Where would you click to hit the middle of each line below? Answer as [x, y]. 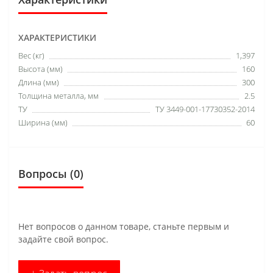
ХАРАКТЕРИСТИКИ [57, 37]
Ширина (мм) [43, 122]
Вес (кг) [31, 55]
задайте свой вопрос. [63, 239]
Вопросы [43, 173]
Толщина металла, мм [58, 95]
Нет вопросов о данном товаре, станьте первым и [124, 226]
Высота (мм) [41, 69]
